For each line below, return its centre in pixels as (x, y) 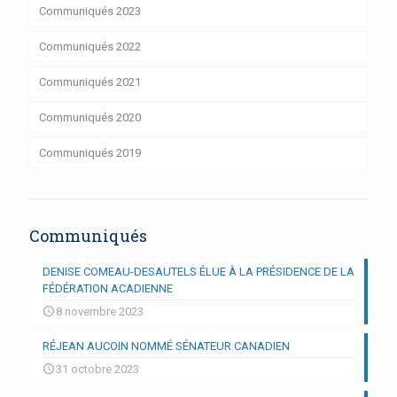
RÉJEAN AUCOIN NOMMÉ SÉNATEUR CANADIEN (166, 346)
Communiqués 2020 (90, 117)
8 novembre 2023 (100, 311)
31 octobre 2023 (97, 369)
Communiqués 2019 (90, 152)
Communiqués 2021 (90, 82)
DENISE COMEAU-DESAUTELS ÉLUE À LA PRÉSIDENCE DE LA (198, 271)
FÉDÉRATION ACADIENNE (108, 288)
